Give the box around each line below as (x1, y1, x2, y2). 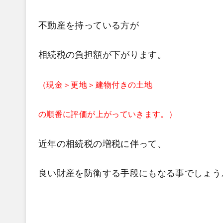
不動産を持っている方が (38, 20, 139, 30)
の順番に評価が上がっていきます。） (38, 110, 177, 118)
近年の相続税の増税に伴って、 (38, 138, 167, 149)
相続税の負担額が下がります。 (38, 50, 167, 60)
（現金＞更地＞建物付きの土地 (38, 80, 153, 89)
